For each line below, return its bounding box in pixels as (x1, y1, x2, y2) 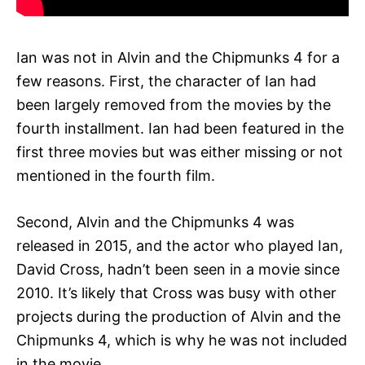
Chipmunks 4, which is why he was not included (16, 331, 347, 349)
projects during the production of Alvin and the (16, 307, 341, 325)
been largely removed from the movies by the (16, 95, 331, 113)
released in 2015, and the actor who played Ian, (16, 236, 343, 254)
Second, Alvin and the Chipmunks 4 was (16, 213, 294, 231)
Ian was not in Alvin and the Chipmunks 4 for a (16, 48, 340, 66)
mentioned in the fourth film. (16, 166, 215, 184)
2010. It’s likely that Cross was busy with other (16, 284, 336, 301)
